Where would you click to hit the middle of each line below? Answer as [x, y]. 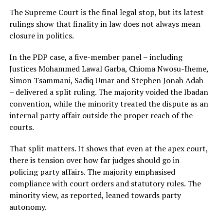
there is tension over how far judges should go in [94, 160]
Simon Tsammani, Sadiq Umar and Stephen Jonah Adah [106, 81]
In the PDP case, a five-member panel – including [96, 57]
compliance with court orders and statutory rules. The [105, 184]
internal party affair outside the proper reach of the [101, 116]
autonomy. [28, 207]
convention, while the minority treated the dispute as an [109, 104]
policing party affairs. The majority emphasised [92, 172]
